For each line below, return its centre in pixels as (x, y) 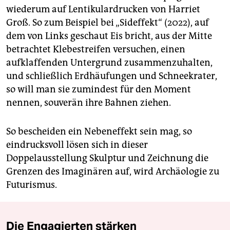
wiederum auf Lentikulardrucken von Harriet (103, 9)
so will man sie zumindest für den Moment (99, 90)
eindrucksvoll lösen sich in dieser (77, 145)
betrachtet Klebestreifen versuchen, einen (96, 50)
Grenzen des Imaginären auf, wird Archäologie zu (113, 172)
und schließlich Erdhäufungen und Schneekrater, (112, 76)
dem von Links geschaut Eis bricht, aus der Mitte (109, 36)
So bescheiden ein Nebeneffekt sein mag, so (99, 132)
